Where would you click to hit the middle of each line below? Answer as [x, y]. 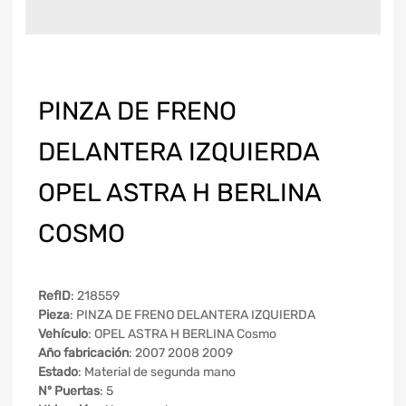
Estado [58, 372]
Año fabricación [83, 353]
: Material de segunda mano [157, 372]
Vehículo [63, 333]
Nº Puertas [69, 391]
